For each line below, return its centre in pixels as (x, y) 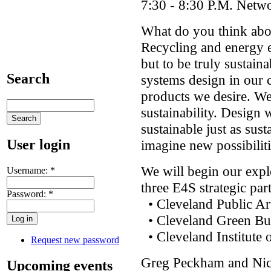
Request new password (75, 240)
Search (28, 78)
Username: (28, 170)
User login (38, 144)
